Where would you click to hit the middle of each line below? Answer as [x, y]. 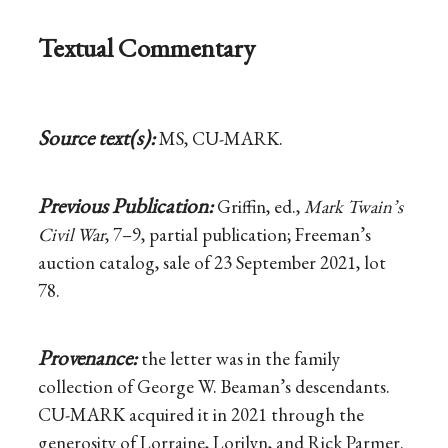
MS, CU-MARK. [221, 138]
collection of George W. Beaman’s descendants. [214, 387]
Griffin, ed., [261, 206]
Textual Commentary [147, 48]
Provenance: [90, 358]
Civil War [72, 234]
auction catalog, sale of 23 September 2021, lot [212, 262]
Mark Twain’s [354, 206]
